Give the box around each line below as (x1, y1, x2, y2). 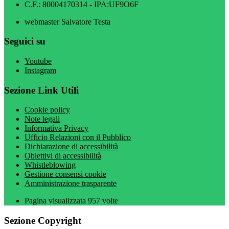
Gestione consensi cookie (25, 170, 106, 179)
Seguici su (4, 36, 45, 47)
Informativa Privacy (25, 124, 88, 133)
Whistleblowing (25, 161, 76, 170)
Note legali (25, 114, 60, 124)
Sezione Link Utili (4, 84, 79, 96)
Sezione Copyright (4, 215, 81, 226)
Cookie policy (25, 105, 70, 114)
